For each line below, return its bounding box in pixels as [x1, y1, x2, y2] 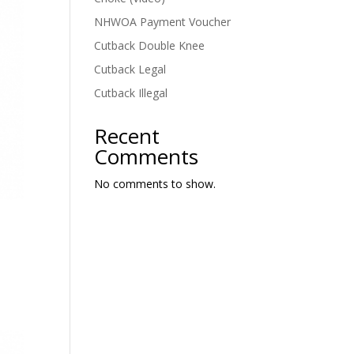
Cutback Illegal [94, 85, 168, 100]
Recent [94, 121, 160, 150]
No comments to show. [94, 175, 217, 191]
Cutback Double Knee [94, 37, 205, 53]
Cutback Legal [94, 61, 167, 77]
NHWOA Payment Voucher [94, 13, 232, 29]
